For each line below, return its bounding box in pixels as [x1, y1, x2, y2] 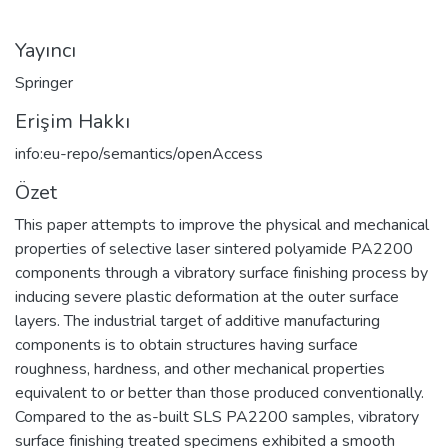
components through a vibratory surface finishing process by [15, 261, 428, 284]
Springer [15, 71, 73, 94]
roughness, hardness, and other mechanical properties [15, 357, 385, 380]
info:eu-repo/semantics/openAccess [15, 142, 263, 165]
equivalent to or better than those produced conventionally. [15, 381, 424, 404]
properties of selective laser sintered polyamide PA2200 [15, 237, 413, 260]
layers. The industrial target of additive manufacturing [15, 309, 380, 332]
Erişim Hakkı [15, 107, 130, 135]
